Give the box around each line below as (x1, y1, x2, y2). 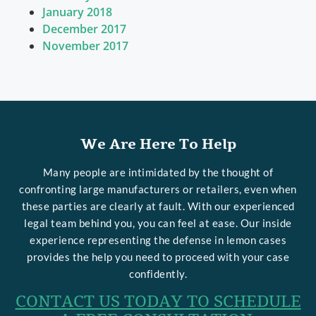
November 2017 (42, 38, 128, 54)
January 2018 (42, 4, 112, 20)
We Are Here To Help (80, 135, 236, 154)
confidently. (129, 267, 187, 281)
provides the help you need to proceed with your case (27, 250, 289, 264)
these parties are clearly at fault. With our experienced (21, 200, 295, 213)
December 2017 (42, 21, 126, 37)
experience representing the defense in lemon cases (30, 233, 286, 247)
